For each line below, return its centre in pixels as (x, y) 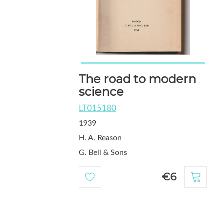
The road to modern (137, 79)
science (101, 92)
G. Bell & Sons (103, 153)
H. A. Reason (100, 138)
